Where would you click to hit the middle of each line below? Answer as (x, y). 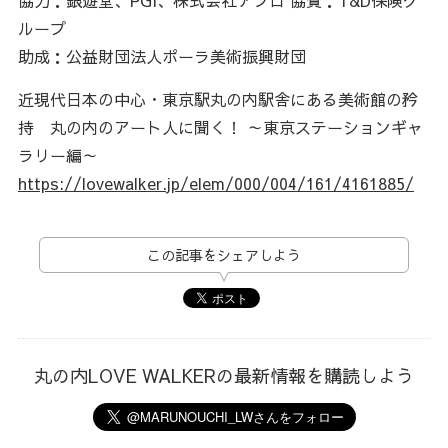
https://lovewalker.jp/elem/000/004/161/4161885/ (215, 182)
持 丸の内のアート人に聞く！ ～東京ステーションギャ (220, 126)
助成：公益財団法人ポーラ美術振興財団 (161, 55)
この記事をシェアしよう (224, 254)
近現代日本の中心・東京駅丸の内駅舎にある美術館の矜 (217, 98)
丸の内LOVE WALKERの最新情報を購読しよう (224, 375)
